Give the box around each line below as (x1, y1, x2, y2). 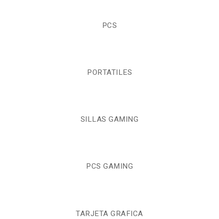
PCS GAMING (86, 161, 133, 172)
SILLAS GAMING (80, 114, 139, 125)
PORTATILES (87, 67, 132, 78)
